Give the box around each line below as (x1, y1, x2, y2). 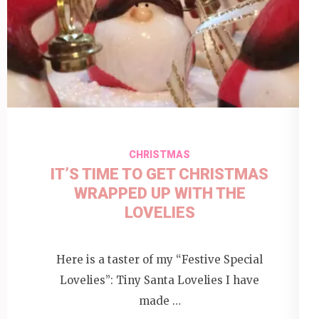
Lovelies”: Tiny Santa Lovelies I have (60, 273, 259, 287)
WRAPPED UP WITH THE (73, 184, 246, 203)
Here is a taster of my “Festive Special (56, 252, 263, 266)
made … (138, 293, 181, 308)
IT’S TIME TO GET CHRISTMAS (51, 165, 268, 184)
